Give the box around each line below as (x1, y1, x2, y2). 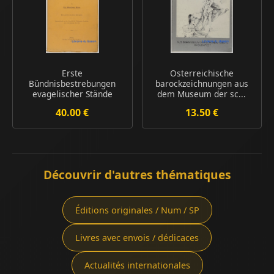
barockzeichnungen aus (155, 78, 248, 90)
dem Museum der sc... (157, 88, 246, 100)
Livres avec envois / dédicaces (75, 232, 199, 244)
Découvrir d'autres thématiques (43, 166, 231, 183)
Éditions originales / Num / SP (75, 204, 199, 217)
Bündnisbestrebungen (29, 78, 116, 90)
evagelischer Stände (32, 88, 113, 100)
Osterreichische (169, 67, 234, 80)
